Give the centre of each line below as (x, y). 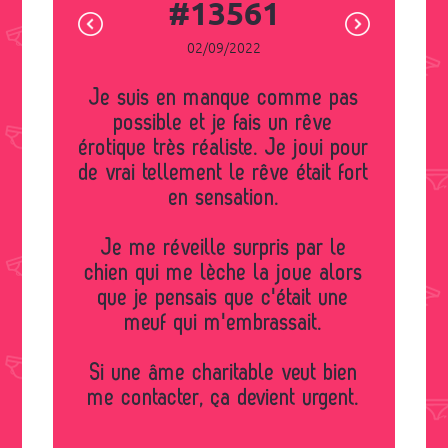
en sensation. (223, 198)
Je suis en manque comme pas (94, 98)
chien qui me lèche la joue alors (223, 273)
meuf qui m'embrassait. (224, 323)
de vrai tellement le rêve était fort (223, 173)
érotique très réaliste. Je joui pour (223, 148)
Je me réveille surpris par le (223, 248)
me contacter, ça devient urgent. (224, 398)
